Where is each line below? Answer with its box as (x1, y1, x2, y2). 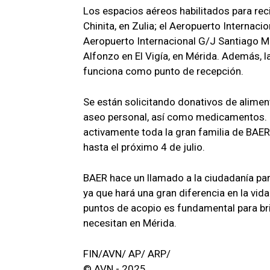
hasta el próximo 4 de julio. (83, 140, 205, 153)
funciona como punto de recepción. (83, 64, 243, 77)
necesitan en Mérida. (83, 216, 177, 229)
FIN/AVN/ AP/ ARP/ (83, 247, 171, 260)
